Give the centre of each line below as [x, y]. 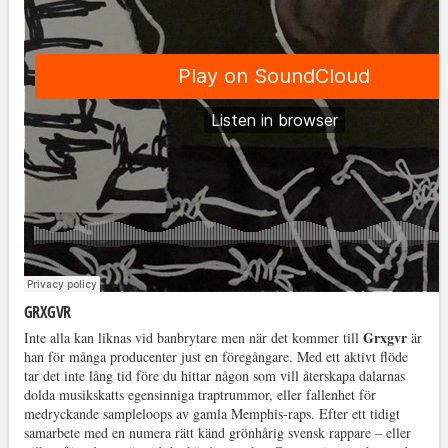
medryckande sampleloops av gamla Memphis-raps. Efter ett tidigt [211, 414]
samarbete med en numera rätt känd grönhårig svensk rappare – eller [217, 433]
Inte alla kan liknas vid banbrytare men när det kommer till [193, 338]
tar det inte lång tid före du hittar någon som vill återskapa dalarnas [214, 376]
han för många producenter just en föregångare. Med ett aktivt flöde [215, 357]
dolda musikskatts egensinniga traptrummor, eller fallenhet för [199, 395]
